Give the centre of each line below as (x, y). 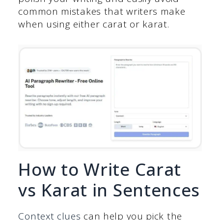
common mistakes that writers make (102, 12)
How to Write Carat (100, 169)
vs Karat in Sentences (109, 190)
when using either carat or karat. (94, 24)
